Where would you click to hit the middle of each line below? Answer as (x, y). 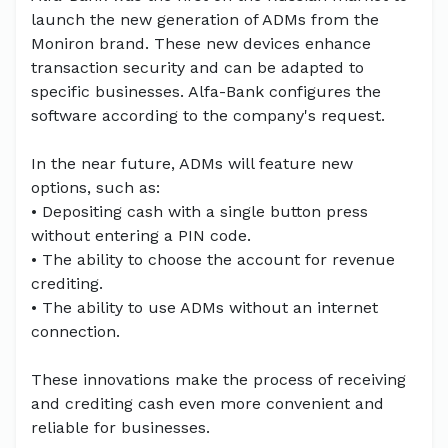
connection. (75, 332)
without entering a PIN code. (141, 236)
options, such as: (95, 188)
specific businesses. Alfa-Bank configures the (206, 92)
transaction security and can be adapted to (197, 68)
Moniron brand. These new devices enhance (201, 44)
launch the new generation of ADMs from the (205, 20)
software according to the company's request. (208, 116)
